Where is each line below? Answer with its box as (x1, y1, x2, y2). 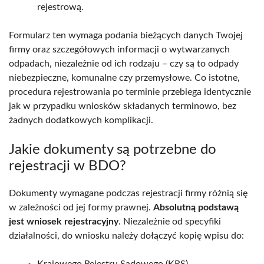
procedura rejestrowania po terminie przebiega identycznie (9, 87, 251, 97)
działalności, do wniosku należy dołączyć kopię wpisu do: (9, 230, 244, 240)
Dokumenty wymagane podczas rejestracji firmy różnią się (9, 188, 247, 198)
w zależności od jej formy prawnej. (9, 202, 153, 212)
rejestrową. (37, 2, 84, 12)
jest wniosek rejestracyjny (9, 216, 118, 226)
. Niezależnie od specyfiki (118, 216, 221, 226)
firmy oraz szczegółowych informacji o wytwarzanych (9, 44, 230, 54)
